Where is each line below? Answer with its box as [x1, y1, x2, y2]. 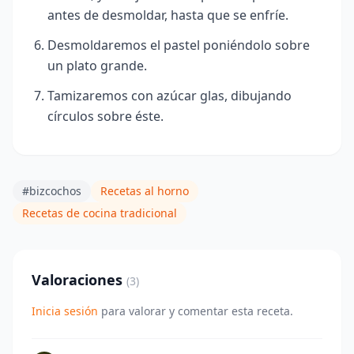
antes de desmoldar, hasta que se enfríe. [47, 6, 288, 24]
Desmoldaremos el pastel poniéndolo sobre [47, 36, 310, 54]
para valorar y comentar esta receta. [98, 303, 293, 318]
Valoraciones [32, 270, 126, 289]
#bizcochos [22, 183, 81, 198]
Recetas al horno [100, 183, 189, 198]
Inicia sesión [32, 303, 98, 318]
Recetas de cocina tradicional [22, 205, 177, 220]
